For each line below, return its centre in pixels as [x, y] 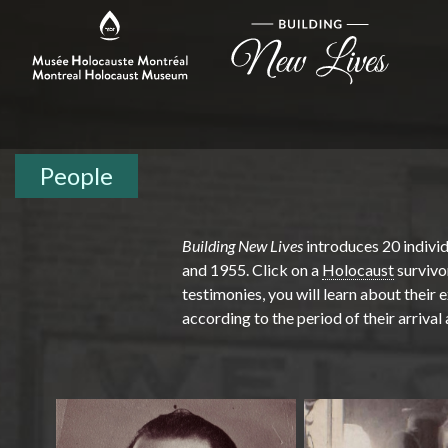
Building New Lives [244, 245]
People [76, 175]
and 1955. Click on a [252, 269]
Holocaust [358, 269]
